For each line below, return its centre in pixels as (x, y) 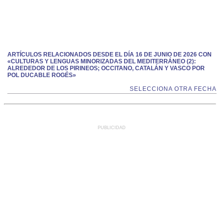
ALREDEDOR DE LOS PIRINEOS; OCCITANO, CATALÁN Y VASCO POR (106, 68)
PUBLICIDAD (112, 128)
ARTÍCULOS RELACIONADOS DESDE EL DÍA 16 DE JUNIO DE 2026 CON (110, 55)
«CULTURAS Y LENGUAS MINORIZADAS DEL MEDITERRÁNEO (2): (102, 61)
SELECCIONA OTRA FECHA (173, 89)
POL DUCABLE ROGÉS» (42, 75)
